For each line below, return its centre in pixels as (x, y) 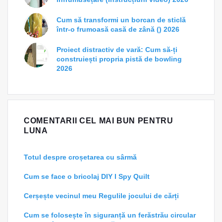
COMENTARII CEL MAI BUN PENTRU (99, 120)
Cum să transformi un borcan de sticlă (121, 20)
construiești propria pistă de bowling (119, 59)
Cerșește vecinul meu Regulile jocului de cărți (101, 195)
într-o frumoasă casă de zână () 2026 (118, 29)
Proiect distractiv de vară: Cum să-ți (117, 49)
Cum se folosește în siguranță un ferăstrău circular (110, 215)
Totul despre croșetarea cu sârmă (80, 157)
